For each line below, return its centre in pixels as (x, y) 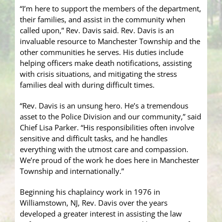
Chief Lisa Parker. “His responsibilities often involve (107, 128)
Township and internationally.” (72, 171)
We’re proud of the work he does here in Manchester (110, 160)
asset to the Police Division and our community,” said (111, 117)
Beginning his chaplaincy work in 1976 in (90, 192)
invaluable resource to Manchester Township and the (110, 41)
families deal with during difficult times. (87, 85)
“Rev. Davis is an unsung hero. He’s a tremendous (104, 106)
